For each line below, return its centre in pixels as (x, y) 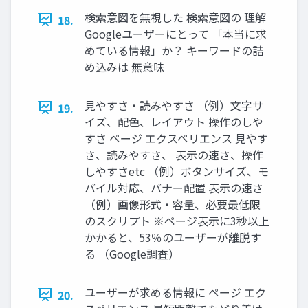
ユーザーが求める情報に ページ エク (175, 292)
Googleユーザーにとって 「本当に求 (176, 33)
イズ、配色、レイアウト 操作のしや (174, 121)
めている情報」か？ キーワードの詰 (174, 50)
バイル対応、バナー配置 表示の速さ (174, 187)
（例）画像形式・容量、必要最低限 (173, 204)
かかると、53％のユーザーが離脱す (173, 237)
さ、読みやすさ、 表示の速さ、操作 (174, 154)
